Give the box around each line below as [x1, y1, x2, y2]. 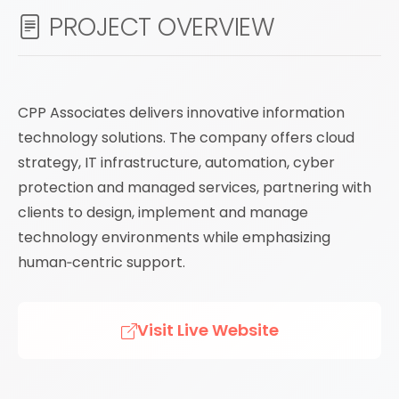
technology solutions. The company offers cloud [18, 127, 354, 148]
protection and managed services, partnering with [18, 177, 371, 198]
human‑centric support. [18, 252, 185, 273]
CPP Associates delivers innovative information [18, 102, 345, 123]
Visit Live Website [136, 319, 279, 341]
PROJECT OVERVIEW [42, 10, 274, 45]
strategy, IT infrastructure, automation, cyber [18, 152, 335, 173]
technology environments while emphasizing [18, 227, 330, 248]
